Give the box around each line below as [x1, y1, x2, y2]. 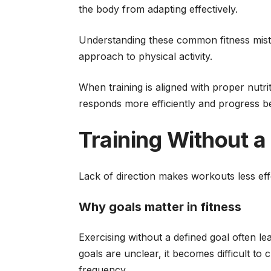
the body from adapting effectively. [79, 3, 238, 15]
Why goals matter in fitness [79, 200, 241, 214]
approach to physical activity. [79, 50, 215, 62]
